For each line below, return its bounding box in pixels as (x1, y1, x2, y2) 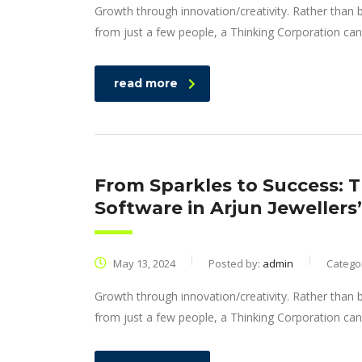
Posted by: (208, 256, 263, 271)
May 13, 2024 (111, 256, 175, 271)
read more (114, 76, 178, 90)
